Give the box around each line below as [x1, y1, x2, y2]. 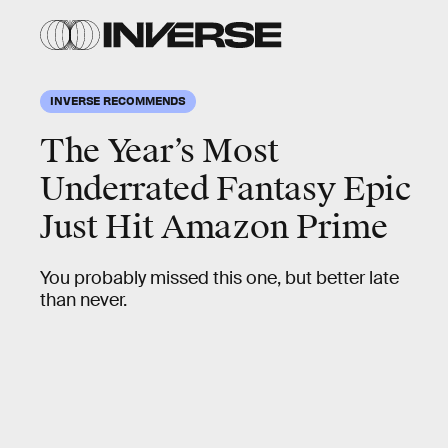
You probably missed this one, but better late [40, 267, 399, 289]
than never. [40, 289, 127, 311]
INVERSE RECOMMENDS [50, 93, 187, 107]
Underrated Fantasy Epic [40, 169, 411, 210]
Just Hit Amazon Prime [40, 207, 388, 248]
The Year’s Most [40, 131, 279, 172]
